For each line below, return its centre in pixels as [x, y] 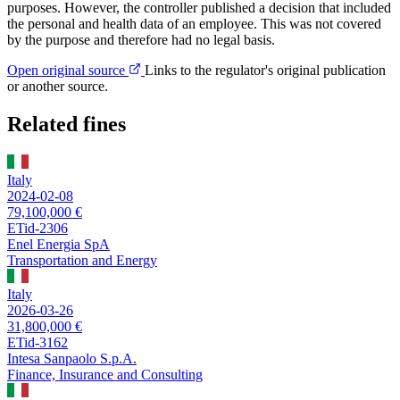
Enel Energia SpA [58, 244]
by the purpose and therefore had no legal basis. [141, 40]
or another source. [58, 87]
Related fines [67, 124]
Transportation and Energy [82, 260]
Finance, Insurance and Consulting [105, 374]
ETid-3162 [37, 342]
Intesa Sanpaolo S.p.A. [72, 358]
